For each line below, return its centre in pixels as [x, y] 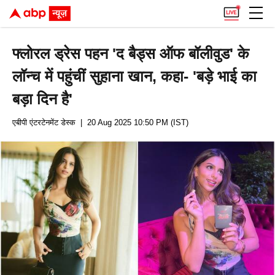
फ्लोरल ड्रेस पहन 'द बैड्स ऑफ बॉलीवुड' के [131, 53]
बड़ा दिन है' [43, 99]
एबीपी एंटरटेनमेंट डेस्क [44, 122]
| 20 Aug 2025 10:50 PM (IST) [132, 122]
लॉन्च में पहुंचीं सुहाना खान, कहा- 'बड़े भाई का [135, 76]
